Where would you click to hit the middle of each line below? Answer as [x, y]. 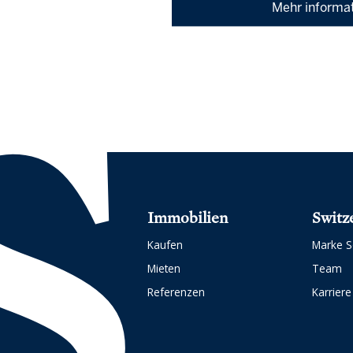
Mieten [164, 268]
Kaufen [165, 244]
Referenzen [176, 292]
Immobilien [188, 217]
